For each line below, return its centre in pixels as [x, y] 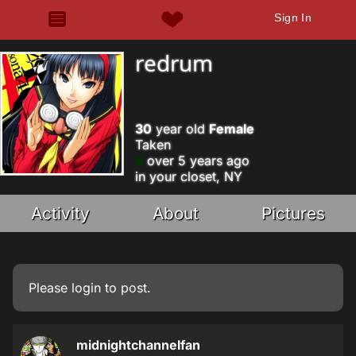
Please [50, 288]
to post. [126, 288]
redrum [174, 63]
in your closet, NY [189, 176]
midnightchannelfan [138, 345]
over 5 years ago [196, 161]
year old [180, 129]
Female [232, 129]
